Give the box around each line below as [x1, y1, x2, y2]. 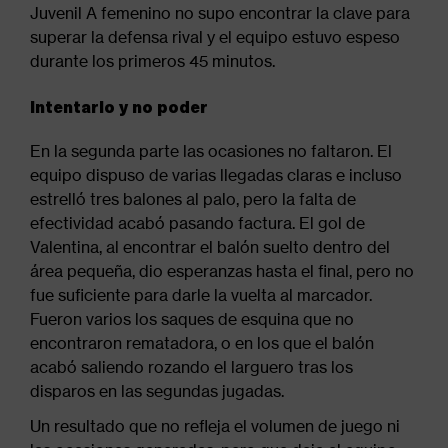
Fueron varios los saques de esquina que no [30, 309, 354, 330]
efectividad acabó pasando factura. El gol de [30, 213, 365, 234]
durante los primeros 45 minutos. [30, 51, 275, 72]
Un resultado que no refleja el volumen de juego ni [30, 416, 400, 437]
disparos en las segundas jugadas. [30, 381, 284, 402]
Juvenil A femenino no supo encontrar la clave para [30, 3, 410, 24]
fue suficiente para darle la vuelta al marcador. [30, 285, 372, 306]
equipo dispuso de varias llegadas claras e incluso [30, 165, 402, 186]
